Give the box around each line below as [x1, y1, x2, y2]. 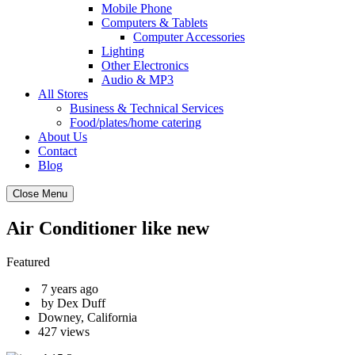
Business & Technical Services [70, 101, 223, 115]
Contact [38, 144, 77, 158]
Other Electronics [101, 59, 189, 72]
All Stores [38, 87, 88, 101]
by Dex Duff [38, 296, 105, 310]
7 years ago [38, 281, 98, 296]
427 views [38, 324, 90, 338]
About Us [38, 130, 87, 143]
